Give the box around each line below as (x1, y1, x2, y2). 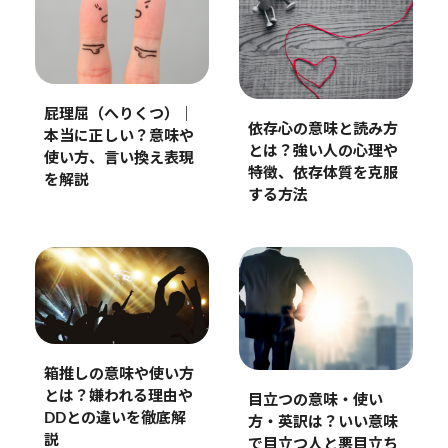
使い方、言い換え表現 (43, 151, 194, 167)
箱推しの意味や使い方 (43, 367, 194, 383)
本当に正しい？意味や (43, 129, 194, 145)
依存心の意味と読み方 (247, 121, 398, 137)
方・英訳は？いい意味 (247, 414, 398, 430)
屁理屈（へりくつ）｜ (43, 107, 194, 123)
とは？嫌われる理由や (43, 389, 193, 405)
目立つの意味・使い (247, 392, 383, 408)
